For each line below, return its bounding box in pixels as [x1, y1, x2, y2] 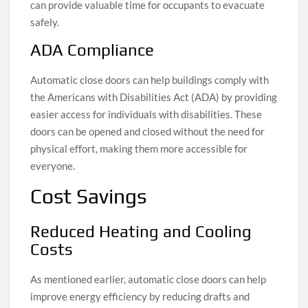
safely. [30, 15, 60, 28]
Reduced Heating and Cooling [30, 222, 252, 241]
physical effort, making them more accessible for [30, 142, 248, 155]
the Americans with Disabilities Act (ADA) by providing [30, 90, 278, 103]
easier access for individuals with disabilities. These [30, 107, 263, 120]
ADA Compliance [30, 40, 155, 59]
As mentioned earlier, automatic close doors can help [30, 273, 267, 286]
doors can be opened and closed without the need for [30, 124, 265, 137]
